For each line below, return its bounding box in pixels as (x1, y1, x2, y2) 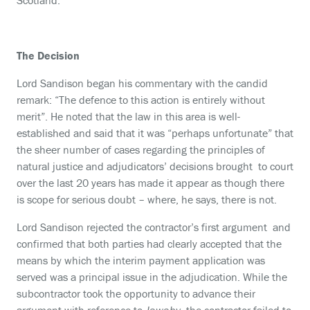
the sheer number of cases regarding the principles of (17, 143, 265, 156)
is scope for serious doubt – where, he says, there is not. (17, 192, 277, 206)
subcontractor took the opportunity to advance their (17, 286, 255, 300)
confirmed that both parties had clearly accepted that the (17, 237, 282, 250)
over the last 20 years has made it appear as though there (17, 176, 284, 190)
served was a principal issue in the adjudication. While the (17, 270, 287, 284)
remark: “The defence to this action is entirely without (17, 93, 265, 107)
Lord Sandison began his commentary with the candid (17, 76, 268, 90)
